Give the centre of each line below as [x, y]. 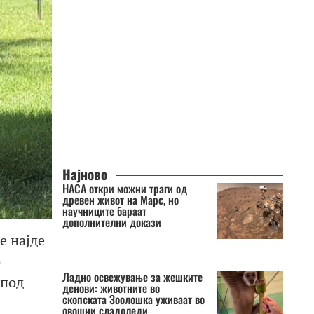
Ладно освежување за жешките [132, 277]
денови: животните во [111, 288]
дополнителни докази [111, 222]
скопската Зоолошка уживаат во [133, 299]
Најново [84, 174]
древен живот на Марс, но [120, 200]
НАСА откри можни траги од [124, 189]
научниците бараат [104, 211]
